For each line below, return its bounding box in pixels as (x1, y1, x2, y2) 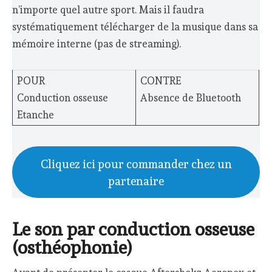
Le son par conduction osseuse (12, 218, 255, 240)
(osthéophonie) (12, 236, 132, 258)
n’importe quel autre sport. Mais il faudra (12, 4, 205, 16)
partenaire (108, 174, 164, 188)
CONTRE (140, 75, 181, 87)
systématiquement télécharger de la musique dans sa (12, 21, 259, 33)
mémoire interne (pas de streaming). (12, 38, 182, 50)
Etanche (16, 109, 54, 121)
